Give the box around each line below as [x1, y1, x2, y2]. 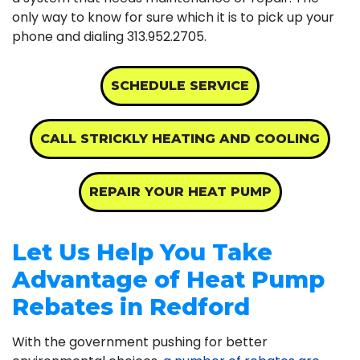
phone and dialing [12, 27, 127, 46]
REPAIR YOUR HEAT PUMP [88, 183, 272, 199]
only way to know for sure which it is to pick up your [12, 7, 334, 27]
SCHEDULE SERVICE [111, 77, 249, 93]
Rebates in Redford [12, 292, 250, 321]
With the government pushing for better [12, 332, 268, 351]
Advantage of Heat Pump [12, 264, 325, 293]
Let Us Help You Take [12, 237, 272, 266]
